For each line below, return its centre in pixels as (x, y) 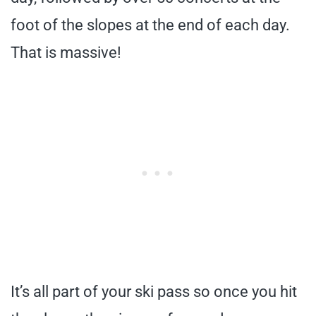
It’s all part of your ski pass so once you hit (154, 291)
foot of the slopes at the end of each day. (150, 25)
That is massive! (66, 52)
